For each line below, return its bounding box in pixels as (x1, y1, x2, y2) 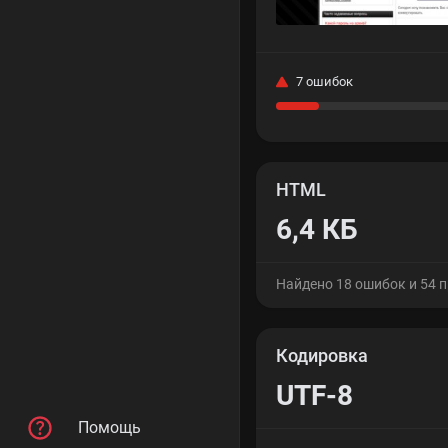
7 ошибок (296, 73, 353, 89)
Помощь (78, 418, 141, 438)
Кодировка (276, 345, 368, 366)
